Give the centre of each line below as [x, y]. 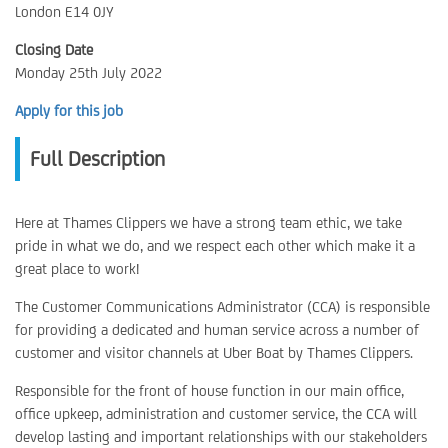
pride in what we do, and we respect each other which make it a [215, 245]
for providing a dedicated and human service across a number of [217, 329]
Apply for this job [69, 110]
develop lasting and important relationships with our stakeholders [221, 436]
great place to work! [77, 268]
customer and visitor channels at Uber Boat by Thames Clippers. [214, 352]
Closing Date [54, 49]
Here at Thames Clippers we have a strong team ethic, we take [208, 222]
